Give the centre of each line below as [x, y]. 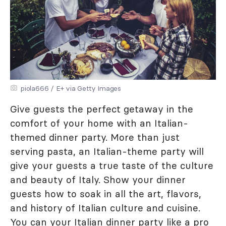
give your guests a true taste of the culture [112, 165]
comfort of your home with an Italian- [99, 123]
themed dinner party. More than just [95, 137]
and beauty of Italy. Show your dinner [98, 180]
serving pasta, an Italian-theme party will [107, 151]
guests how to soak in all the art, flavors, [106, 194]
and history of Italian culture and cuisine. [105, 208]
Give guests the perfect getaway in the [102, 109]
